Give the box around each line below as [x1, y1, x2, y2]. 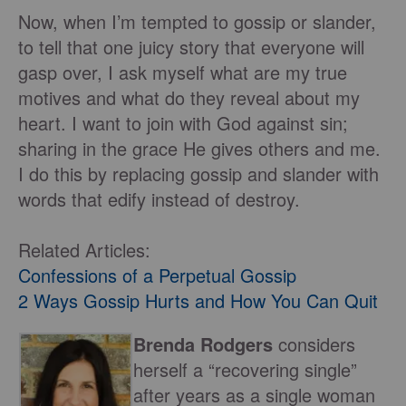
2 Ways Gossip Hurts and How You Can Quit [18, 287, 378, 314]
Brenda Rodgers [133, 331, 273, 358]
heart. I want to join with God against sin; [18, 110, 348, 137]
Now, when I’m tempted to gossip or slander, [18, 8, 376, 35]
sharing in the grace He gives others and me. [18, 135, 381, 162]
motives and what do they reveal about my [18, 84, 360, 111]
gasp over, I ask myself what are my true [18, 59, 347, 86]
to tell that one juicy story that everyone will [18, 34, 364, 61]
